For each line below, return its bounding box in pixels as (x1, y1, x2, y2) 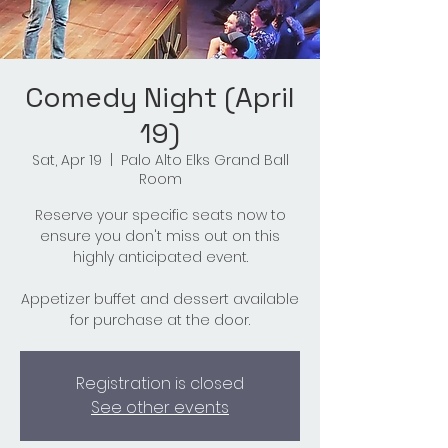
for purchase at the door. (70, 310, 250, 331)
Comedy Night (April (25, 79, 295, 116)
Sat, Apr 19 (31, 150, 102, 171)
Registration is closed (76, 372, 244, 396)
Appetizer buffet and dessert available (21, 289, 299, 310)
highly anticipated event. (72, 247, 248, 268)
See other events (91, 396, 229, 420)
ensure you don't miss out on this (40, 226, 280, 247)
